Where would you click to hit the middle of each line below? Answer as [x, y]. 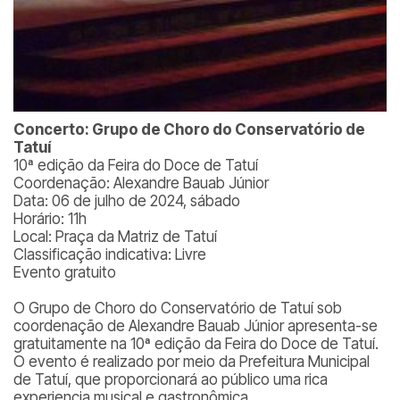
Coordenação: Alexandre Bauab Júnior [141, 183]
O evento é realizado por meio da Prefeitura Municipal [192, 362]
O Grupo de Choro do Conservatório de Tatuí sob [178, 308]
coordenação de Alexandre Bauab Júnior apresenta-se [196, 326]
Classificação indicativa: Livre [110, 254]
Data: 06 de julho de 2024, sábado [127, 201]
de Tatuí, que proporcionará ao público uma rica [171, 379]
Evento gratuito [65, 272]
